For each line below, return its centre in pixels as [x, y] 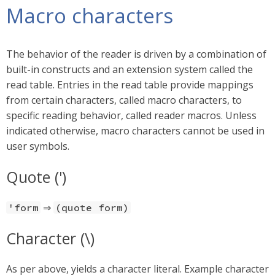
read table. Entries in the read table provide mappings [130, 85]
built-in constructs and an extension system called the [130, 69]
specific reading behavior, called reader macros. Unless [131, 115]
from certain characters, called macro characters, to [124, 100]
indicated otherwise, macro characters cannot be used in [135, 131]
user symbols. [38, 146]
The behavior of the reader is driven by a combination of [136, 54]
